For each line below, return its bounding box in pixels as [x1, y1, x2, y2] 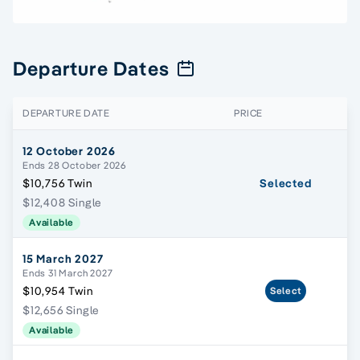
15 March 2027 [22, 251, 104, 266]
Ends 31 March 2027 [22, 266, 113, 279]
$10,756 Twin [22, 175, 92, 190]
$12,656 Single [22, 302, 100, 317]
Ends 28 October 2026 [22, 158, 126, 171]
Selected [260, 175, 312, 190]
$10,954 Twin [22, 283, 93, 298]
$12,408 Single [22, 194, 103, 210]
